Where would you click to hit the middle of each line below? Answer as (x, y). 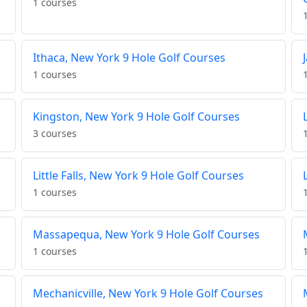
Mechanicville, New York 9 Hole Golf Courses (148, 294)
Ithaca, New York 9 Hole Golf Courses (129, 58)
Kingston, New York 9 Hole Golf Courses (136, 117)
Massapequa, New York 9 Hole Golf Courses (146, 235)
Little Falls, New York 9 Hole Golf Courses (138, 176)
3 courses (54, 134)
